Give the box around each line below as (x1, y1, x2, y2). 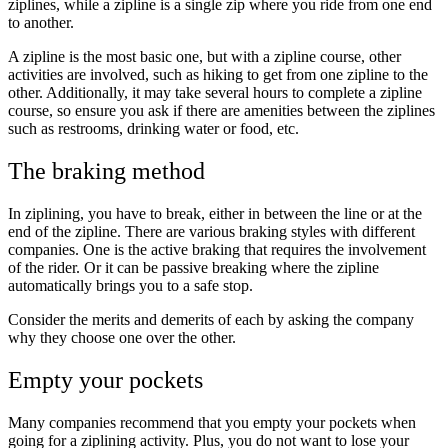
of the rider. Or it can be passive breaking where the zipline (8, 259, 379, 277)
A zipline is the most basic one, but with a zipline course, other (8, 48, 401, 66)
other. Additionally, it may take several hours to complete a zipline (8, 84, 422, 102)
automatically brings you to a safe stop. (8, 277, 257, 295)
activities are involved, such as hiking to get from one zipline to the (8, 66, 428, 84)
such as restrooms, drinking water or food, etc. (8, 120, 299, 138)
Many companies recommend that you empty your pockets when (8, 413, 416, 431)
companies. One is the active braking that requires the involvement (8, 241, 426, 259)
